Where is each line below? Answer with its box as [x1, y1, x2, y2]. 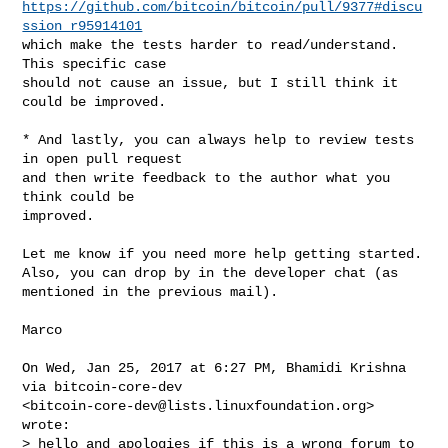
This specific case [22, 55, 167, 72]
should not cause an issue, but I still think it [22, 74, 399, 91]
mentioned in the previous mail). [22, 283, 279, 300]
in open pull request [22, 150, 183, 167]
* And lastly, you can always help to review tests [22, 131, 415, 148]
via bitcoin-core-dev [22, 378, 183, 395]
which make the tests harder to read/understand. [22, 36, 399, 53]
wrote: [22, 416, 71, 433]
